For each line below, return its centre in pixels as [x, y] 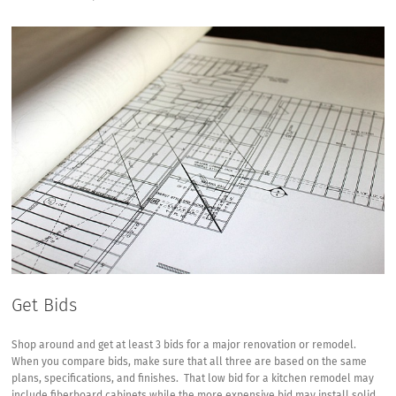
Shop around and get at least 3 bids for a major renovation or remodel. [186, 346]
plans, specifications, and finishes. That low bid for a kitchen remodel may [193, 380]
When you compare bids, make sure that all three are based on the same [190, 363]
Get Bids [45, 306]
